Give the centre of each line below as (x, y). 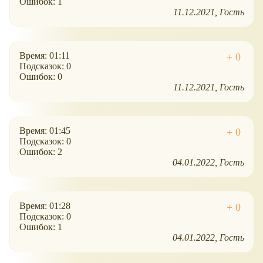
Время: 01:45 (45, 131)
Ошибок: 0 (41, 77)
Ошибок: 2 (41, 152)
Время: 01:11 (45, 56)
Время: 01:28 (45, 206)
